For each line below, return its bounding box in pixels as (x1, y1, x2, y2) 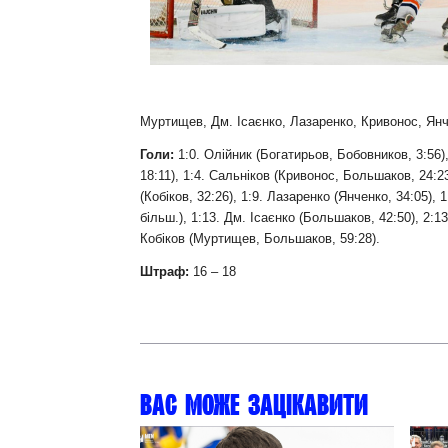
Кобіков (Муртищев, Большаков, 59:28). (140, 231, 380, 246)
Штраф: (140, 264, 189, 279)
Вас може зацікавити (140, 389, 368, 420)
